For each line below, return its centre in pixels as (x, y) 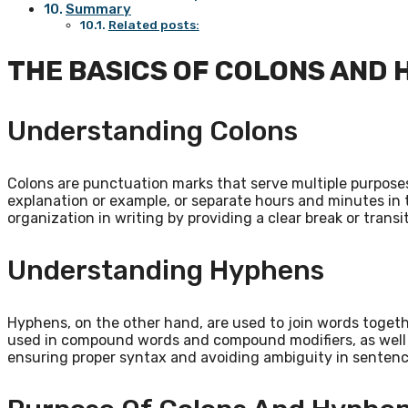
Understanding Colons (153, 131)
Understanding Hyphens (166, 270)
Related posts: (153, 24)
